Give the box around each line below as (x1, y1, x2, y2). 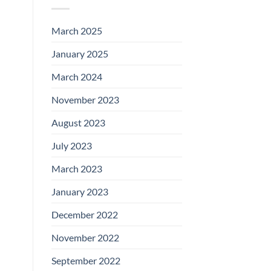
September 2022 (51, 254, 120, 266)
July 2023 (51, 139, 92, 151)
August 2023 (51, 116, 105, 128)
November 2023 (51, 93, 119, 105)
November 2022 (51, 231, 119, 243)
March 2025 (51, 24, 102, 36)
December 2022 (51, 208, 118, 220)
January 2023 (51, 185, 108, 197)
